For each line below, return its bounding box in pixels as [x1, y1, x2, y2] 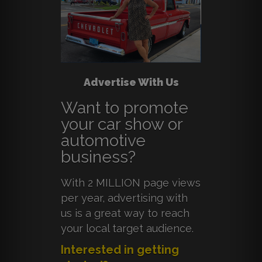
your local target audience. [61, 222, 194, 235]
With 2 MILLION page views [61, 177, 201, 189]
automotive [61, 131, 146, 151]
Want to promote [61, 98, 188, 118]
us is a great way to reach [61, 207, 189, 220]
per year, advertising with [61, 192, 188, 205]
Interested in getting [61, 243, 179, 257]
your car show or [61, 115, 182, 135]
